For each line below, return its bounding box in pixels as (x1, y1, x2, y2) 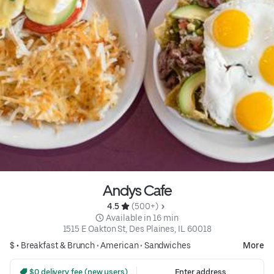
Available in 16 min (106, 212, 179, 223)
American (100, 240, 139, 250)
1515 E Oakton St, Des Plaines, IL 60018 (62, 223, 212, 234)
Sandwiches (144, 240, 191, 250)
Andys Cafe (102, 181, 172, 199)
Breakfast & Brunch (20, 240, 95, 250)
